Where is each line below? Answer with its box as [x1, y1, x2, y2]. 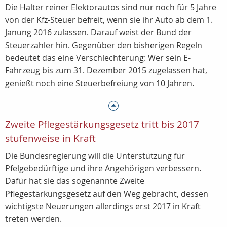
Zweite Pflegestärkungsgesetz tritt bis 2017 [5, 118, 199, 131]
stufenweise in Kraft [5, 132, 96, 145]
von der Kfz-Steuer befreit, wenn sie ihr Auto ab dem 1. [5, 14, 213, 25]
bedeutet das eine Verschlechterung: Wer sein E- [5, 52, 191, 63]
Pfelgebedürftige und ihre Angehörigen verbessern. [5, 163, 201, 174]
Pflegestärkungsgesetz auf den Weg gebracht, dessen [5, 188, 208, 199]
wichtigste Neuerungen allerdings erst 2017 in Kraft [5, 201, 201, 212]
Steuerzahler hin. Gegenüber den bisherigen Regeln [5, 40, 202, 51]
